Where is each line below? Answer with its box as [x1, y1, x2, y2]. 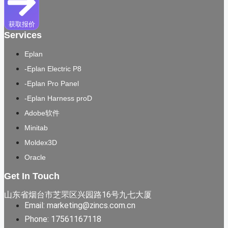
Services [4, 30, 42, 41]
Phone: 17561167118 [24, 214, 101, 224]
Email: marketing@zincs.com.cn [24, 201, 135, 211]
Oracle [24, 153, 46, 162]
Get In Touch [4, 171, 60, 182]
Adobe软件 [24, 109, 60, 118]
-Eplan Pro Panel [24, 79, 79, 88]
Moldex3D [24, 138, 57, 147]
